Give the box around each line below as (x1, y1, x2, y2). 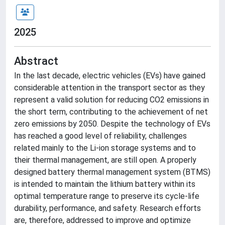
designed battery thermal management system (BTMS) (14, 167, 210, 177)
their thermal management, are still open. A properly (14, 155, 196, 165)
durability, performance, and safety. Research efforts (14, 203, 201, 213)
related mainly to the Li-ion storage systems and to (14, 143, 196, 153)
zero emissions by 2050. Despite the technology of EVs (14, 119, 210, 129)
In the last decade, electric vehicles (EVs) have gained (14, 70, 205, 80)
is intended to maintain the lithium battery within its (14, 179, 195, 189)
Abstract (14, 54, 58, 67)
